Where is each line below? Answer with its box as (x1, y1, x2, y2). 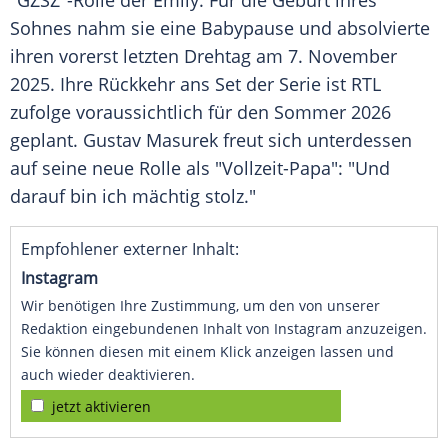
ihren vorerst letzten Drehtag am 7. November (10, 44, 397, 69)
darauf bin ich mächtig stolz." (10, 184, 256, 209)
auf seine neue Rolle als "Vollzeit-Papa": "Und (10, 156, 390, 181)
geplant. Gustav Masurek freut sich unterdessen (10, 128, 412, 153)
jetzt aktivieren (52, 397, 151, 417)
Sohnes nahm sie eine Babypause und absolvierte (10, 16, 430, 41)
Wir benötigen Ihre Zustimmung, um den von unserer (21, 296, 380, 316)
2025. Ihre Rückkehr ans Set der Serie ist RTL (10, 72, 381, 97)
